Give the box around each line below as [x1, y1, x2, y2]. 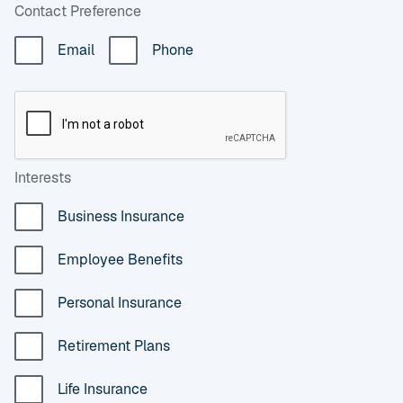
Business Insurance [58, 207, 184, 227]
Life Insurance [58, 380, 148, 399]
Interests [14, 167, 71, 187]
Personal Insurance [58, 293, 182, 313]
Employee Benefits [58, 250, 183, 270]
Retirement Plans [58, 336, 170, 356]
